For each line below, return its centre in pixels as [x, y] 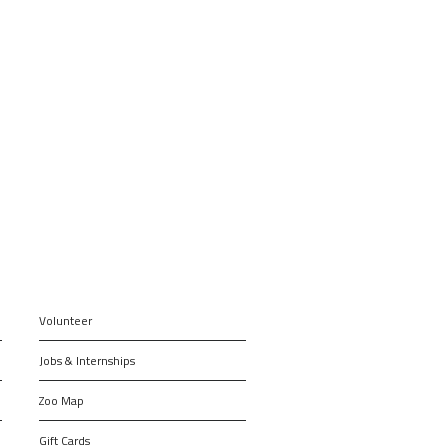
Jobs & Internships [87, 360]
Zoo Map [62, 400]
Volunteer [66, 320]
